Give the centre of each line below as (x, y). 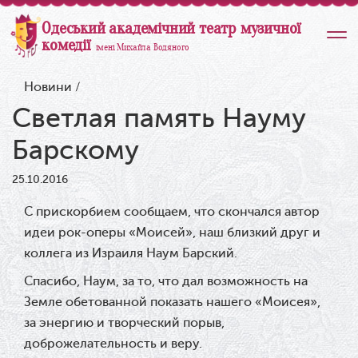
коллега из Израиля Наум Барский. (131, 253)
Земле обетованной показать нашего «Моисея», (172, 302)
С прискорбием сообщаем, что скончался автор (172, 212)
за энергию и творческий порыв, (124, 323)
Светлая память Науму (159, 118)
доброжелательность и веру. (113, 344)
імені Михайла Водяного (143, 47)
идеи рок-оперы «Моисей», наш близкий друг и (172, 233)
